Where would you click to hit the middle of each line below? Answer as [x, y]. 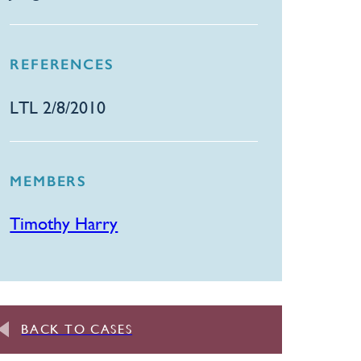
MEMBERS [48, 181]
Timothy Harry [64, 224]
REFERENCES [62, 65]
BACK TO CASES [77, 330]
